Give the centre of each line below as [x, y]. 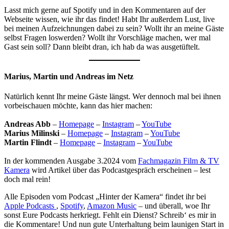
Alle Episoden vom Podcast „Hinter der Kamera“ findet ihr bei [105, 196]
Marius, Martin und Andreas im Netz [69, 76]
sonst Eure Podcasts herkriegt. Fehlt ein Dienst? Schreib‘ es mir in [110, 215]
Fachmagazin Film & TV [179, 161]
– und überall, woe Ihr [173, 205]
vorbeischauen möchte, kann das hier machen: [78, 105]
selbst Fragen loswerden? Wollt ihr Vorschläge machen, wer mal [107, 38]
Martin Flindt [28, 142]
